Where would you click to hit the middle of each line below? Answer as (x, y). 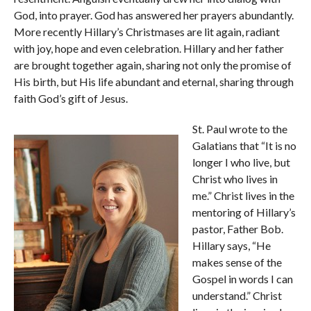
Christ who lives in (235, 179)
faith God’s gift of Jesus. (70, 98)
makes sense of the (237, 262)
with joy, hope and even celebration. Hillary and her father (149, 48)
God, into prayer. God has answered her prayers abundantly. (153, 15)
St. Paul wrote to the (239, 129)
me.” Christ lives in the (243, 195)
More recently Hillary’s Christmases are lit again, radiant (146, 32)
